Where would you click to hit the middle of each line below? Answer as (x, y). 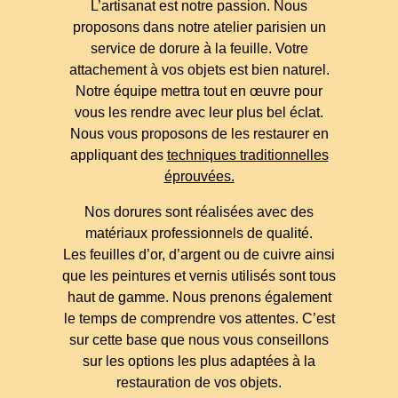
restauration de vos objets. (199, 383)
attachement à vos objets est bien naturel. (199, 70)
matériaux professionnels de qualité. (199, 234)
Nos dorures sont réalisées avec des (199, 212)
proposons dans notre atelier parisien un (199, 28)
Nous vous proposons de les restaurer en (199, 134)
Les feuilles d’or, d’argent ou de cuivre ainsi (199, 255)
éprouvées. (199, 177)
